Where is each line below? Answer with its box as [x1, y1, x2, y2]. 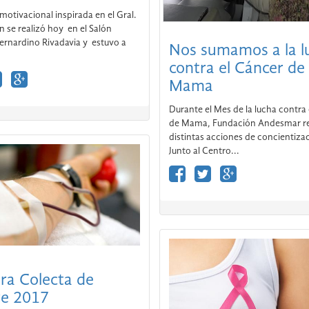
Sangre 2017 [12, 290, 49, 308]
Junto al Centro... [169, 93, 239, 103]
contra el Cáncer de [169, 8, 305, 25]
